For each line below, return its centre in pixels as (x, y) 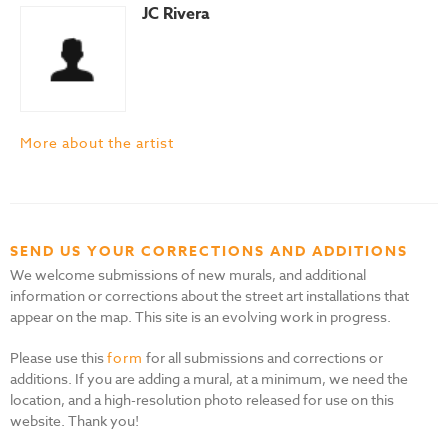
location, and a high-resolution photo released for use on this (202, 399)
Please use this (58, 357)
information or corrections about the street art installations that (209, 295)
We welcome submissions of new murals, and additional (188, 274)
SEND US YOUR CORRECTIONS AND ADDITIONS (209, 251)
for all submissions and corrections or (263, 357)
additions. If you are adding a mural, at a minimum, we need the (209, 378)
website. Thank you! (74, 420)
